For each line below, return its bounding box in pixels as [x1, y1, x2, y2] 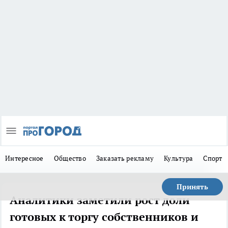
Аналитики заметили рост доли [10, 193, 190, 208]
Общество [53, 154, 86, 163]
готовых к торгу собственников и [10, 210, 198, 224]
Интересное [5, 154, 44, 163]
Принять [177, 182, 208, 192]
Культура [164, 154, 193, 163]
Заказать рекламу [96, 154, 154, 163]
